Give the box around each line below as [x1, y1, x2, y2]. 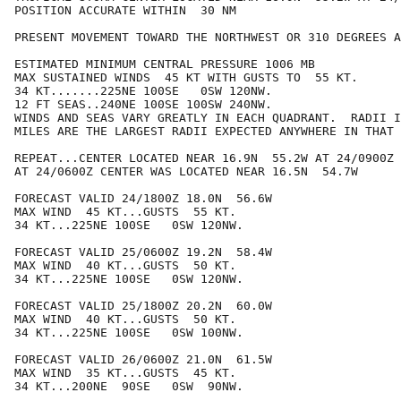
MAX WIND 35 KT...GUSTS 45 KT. [14, 366, 236, 380]
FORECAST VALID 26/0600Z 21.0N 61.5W [14, 353, 272, 367]
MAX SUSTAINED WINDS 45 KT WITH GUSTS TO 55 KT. [14, 71, 358, 85]
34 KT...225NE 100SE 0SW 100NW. [14, 326, 243, 340]
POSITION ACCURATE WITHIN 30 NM [14, 4, 236, 18]
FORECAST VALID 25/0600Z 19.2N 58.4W [14, 245, 272, 260]
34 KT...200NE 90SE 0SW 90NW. [14, 380, 243, 394]
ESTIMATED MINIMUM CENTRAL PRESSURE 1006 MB [14, 57, 315, 72]
